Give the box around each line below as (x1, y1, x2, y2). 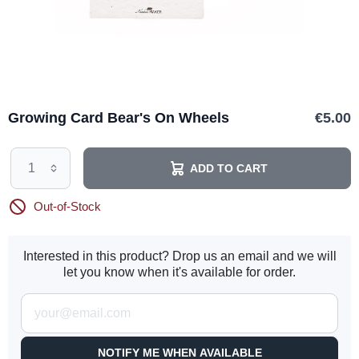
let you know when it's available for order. (63, 265, 296, 279)
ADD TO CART (189, 161, 268, 175)
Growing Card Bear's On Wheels (8, 110, 229, 126)
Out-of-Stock (34, 200, 101, 213)
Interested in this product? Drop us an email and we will (22, 249, 337, 263)
